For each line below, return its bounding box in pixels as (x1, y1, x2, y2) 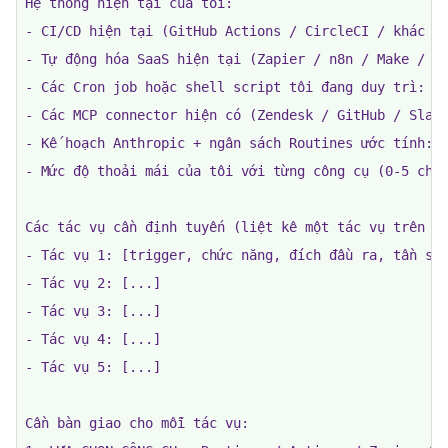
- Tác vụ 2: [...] (25, 275, 161, 291)
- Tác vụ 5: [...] (25, 359, 161, 375)
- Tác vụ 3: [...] (25, 303, 161, 319)
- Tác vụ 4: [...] (25, 331, 161, 347)
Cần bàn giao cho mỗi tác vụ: (25, 415, 249, 431)
